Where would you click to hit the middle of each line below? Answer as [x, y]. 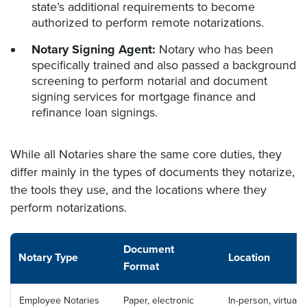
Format [141, 267]
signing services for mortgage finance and [144, 97]
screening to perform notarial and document [149, 81]
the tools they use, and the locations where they [138, 190]
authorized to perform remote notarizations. [148, 23]
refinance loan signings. [95, 113]
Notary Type [48, 258]
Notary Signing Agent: [94, 50]
